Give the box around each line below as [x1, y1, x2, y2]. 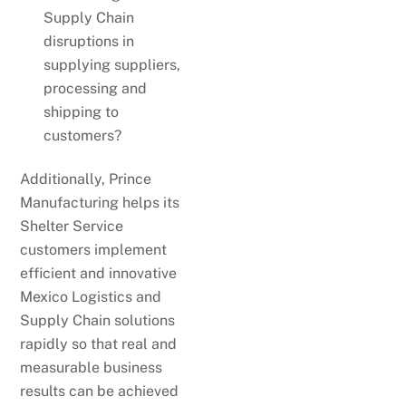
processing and [43, 79, 147, 97]
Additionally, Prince [20, 169, 152, 188]
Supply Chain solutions [20, 311, 176, 329]
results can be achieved [20, 382, 179, 400]
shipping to [43, 102, 119, 121]
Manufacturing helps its [20, 193, 180, 211]
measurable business [20, 358, 163, 376]
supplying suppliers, [43, 55, 180, 73]
